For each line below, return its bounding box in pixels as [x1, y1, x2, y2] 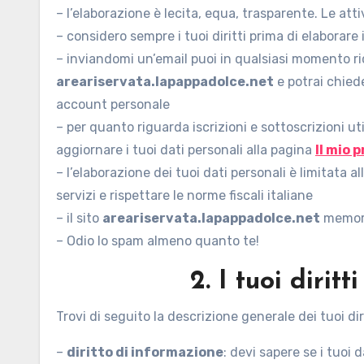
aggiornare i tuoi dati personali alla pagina [56, 142, 315, 158]
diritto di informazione [67, 344, 223, 360]
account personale [56, 97, 170, 112]
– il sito [56, 210, 102, 226]
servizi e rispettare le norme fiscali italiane [56, 188, 313, 203]
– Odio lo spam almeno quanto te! [56, 233, 259, 249]
